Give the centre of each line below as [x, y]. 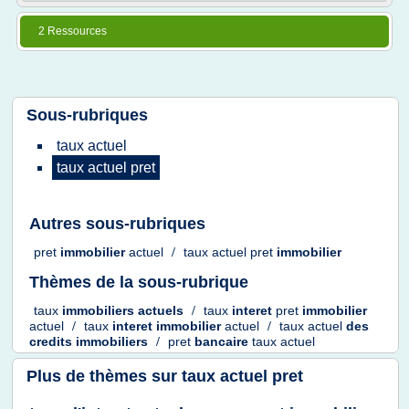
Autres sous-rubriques [117, 224]
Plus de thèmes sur [104, 376]
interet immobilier [168, 326]
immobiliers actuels [125, 311]
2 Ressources [73, 31]
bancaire [223, 342]
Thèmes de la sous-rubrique [139, 282]
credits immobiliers [90, 342]
